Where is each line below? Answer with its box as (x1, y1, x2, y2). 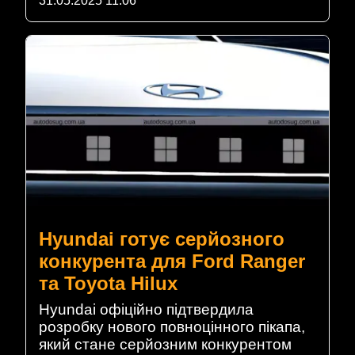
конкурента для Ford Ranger (39, 250, 305, 272)
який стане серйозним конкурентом (39, 335, 292, 353)
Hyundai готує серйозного (39, 227, 284, 250)
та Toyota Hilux (39, 272, 177, 294)
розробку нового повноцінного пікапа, (39, 318, 305, 335)
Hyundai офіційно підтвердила (39, 300, 254, 318)
